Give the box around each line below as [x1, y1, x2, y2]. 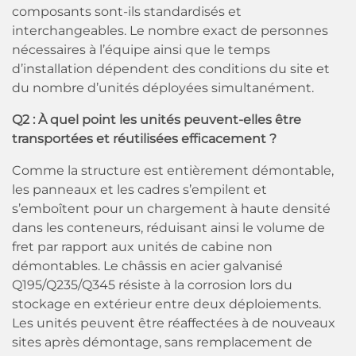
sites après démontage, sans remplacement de [12, 335, 312, 350]
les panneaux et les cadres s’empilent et [12, 182, 267, 197]
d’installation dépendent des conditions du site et [12, 61, 330, 76]
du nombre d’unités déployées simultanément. [12, 80, 314, 95]
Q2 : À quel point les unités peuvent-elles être [12, 112, 301, 127]
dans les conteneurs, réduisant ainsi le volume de [12, 220, 325, 235]
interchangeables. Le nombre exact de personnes [12, 23, 328, 38]
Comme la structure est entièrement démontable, [12, 163, 334, 178]
